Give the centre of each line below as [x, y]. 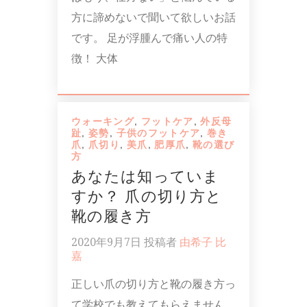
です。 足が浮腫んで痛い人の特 [149, 38]
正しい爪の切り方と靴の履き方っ [153, 284]
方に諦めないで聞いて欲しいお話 [153, 17]
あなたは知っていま [145, 176]
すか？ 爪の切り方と [147, 196]
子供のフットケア [158, 133]
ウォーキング [103, 121]
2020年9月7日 [106, 242]
